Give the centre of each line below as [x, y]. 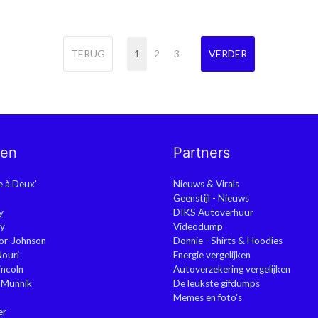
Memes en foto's [208, 297]
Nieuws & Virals [206, 184]
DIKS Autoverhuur [213, 212]
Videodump [198, 226]
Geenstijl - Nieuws [211, 198]
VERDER [228, 54]
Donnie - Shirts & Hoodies [228, 241]
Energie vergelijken [212, 255]
